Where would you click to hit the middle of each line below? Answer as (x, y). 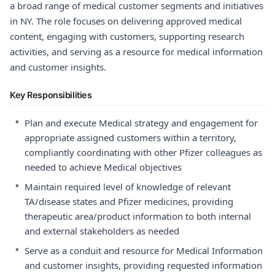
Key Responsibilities (51, 95)
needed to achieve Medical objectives (103, 167)
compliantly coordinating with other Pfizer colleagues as (143, 152)
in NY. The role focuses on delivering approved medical (126, 21)
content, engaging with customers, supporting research (127, 36)
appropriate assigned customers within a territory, (130, 137)
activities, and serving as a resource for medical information (136, 52)
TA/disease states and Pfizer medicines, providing (129, 201)
